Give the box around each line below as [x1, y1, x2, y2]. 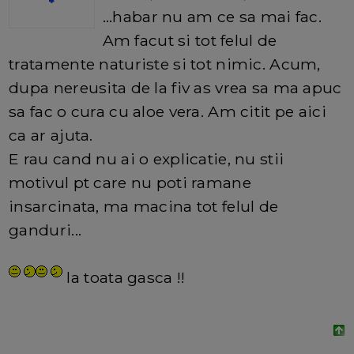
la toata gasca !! [62, 268, 186, 288]
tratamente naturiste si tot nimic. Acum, [9, 55, 321, 74]
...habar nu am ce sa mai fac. [102, 7, 322, 27]
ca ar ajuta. [9, 126, 93, 145]
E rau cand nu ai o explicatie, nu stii [9, 149, 284, 169]
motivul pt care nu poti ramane [9, 173, 251, 193]
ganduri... [9, 220, 82, 240]
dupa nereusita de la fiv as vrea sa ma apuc [9, 78, 342, 98]
